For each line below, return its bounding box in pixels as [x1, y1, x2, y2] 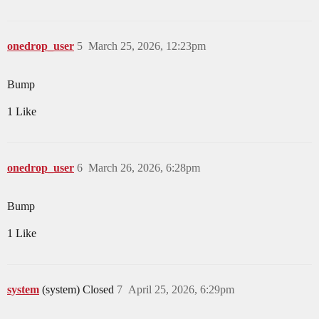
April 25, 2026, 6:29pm [128, 283, 234, 296]
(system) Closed [42, 283, 117, 296]
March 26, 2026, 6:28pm [88, 162, 200, 174]
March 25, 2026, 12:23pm [88, 40, 206, 53]
